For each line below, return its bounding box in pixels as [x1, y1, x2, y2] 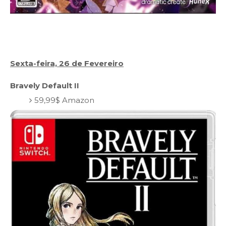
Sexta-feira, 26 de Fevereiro [10, 58, 124, 68]
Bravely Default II [10, 80, 79, 90]
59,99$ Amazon [34, 95, 94, 105]
